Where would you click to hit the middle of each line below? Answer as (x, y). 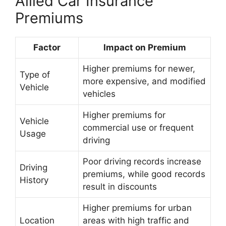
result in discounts (120, 187)
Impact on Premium (145, 47)
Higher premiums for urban (137, 208)
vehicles (99, 94)
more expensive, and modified (144, 81)
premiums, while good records (144, 174)
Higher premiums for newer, (139, 69)
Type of (35, 75)
